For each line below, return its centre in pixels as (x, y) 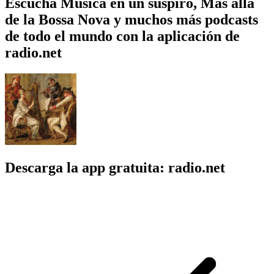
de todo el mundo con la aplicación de (122, 36)
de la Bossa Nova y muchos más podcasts (131, 19)
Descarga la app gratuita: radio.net (115, 167)
